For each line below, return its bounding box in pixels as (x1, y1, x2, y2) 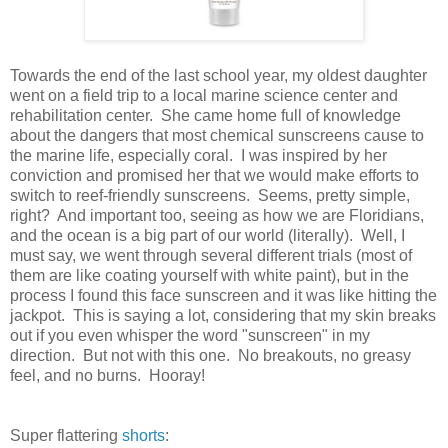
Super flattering (10, 427, 122, 445)
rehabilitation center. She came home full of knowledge (10, 107, 401, 125)
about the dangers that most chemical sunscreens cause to (10, 127, 424, 145)
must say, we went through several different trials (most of (10, 247, 412, 265)
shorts (122, 427, 165, 445)
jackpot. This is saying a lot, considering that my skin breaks (10, 307, 436, 325)
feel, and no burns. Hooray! (10, 367, 205, 385)
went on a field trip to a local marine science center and (10, 87, 398, 105)
